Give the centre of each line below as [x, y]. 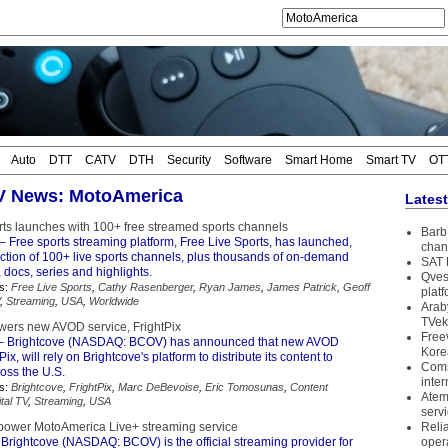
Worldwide [114, 301]
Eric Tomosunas [244, 387]
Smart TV [391, 160]
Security [189, 160]
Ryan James [230, 287]
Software [248, 160]
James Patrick [302, 287]
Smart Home [319, 160]
